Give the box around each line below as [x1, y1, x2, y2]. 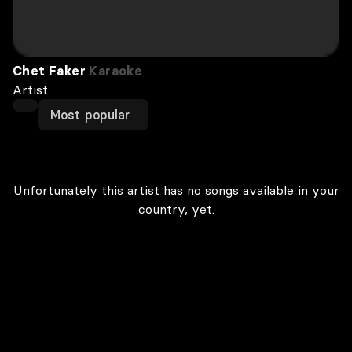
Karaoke [86, 63, 143, 79]
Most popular [50, 107, 130, 123]
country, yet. [137, 201, 214, 217]
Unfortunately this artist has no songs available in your [13, 182, 339, 198]
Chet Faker [13, 63, 86, 79]
